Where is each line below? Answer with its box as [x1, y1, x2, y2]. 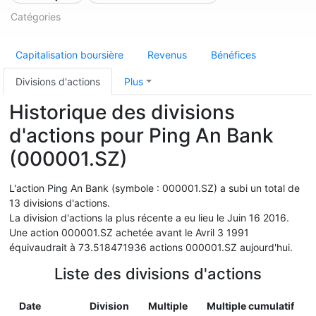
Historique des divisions [9, 100, 235, 124]
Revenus [147, 49, 187, 61]
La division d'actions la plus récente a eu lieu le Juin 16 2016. [9, 212, 289, 224]
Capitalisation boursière [16, 49, 123, 61]
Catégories [11, 11, 61, 23]
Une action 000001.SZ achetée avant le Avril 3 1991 [9, 226, 249, 238]
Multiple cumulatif [207, 300, 294, 312]
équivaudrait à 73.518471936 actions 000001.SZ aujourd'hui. [9, 241, 293, 253]
